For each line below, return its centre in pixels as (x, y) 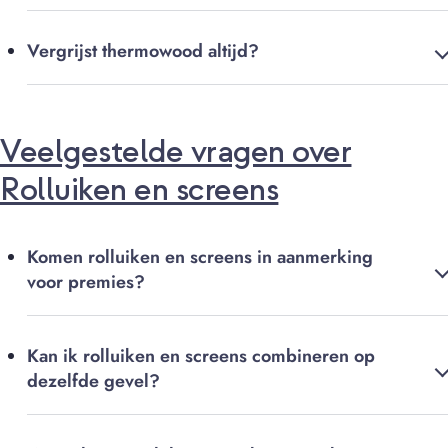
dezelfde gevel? (93, 381)
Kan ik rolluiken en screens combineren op (201, 356)
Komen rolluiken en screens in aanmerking (200, 257)
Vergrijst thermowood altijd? (143, 51)
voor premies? (86, 282)
